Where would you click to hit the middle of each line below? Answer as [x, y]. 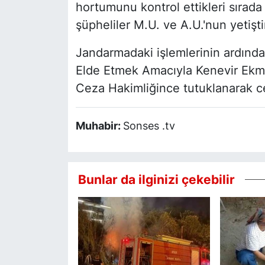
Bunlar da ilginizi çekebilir [156, 179]
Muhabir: [99, 126]
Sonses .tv [149, 126]
